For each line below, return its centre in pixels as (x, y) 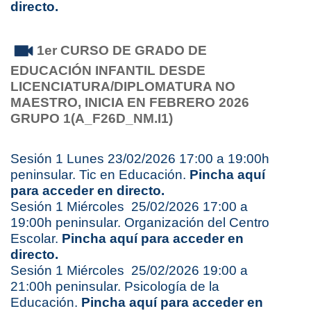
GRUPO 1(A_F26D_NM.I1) (92, 119)
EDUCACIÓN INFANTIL (85, 71)
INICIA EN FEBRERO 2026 (165, 103)
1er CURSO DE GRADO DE (122, 50)
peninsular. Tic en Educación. (100, 175)
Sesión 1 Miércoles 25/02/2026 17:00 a (129, 207)
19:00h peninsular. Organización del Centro (140, 223)
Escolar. (36, 239)
